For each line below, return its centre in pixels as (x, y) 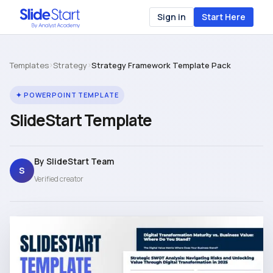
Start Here (224, 17)
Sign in (172, 17)
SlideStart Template (81, 120)
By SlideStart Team (74, 161)
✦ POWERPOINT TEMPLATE (67, 95)
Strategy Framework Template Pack (161, 65)
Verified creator (59, 179)
